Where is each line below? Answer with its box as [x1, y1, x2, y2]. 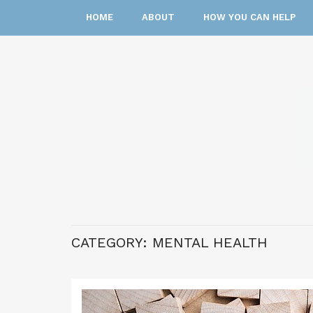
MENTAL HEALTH [152, 234, 268, 251]
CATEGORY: [71, 234, 152, 251]
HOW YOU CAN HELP [203, 12, 296, 22]
